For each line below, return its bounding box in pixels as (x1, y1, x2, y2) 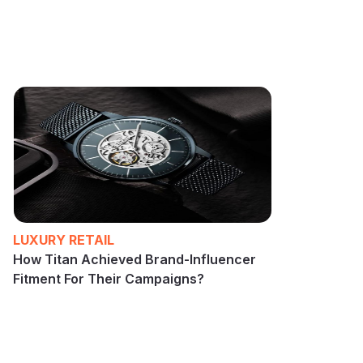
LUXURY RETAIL (13, 231, 114, 248)
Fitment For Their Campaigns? (13, 270, 204, 287)
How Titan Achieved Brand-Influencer (13, 250, 256, 267)
